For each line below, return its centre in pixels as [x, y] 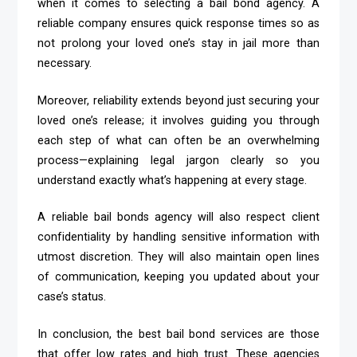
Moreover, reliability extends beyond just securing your [178, 100]
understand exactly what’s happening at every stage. [173, 180]
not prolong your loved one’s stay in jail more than [178, 44]
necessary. [65, 64]
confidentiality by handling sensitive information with [178, 237]
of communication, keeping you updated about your [178, 277]
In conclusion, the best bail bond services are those [178, 334]
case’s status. [72, 297]
